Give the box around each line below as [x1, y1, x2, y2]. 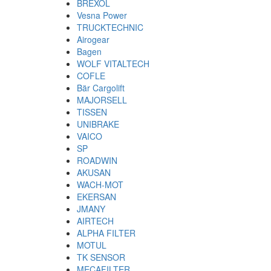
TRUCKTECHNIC [77, 21, 143, 33]
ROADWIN [77, 154, 117, 166]
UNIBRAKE [77, 117, 119, 130]
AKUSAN [77, 166, 111, 178]
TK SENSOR [77, 250, 125, 263]
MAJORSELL [77, 93, 127, 106]
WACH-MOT [77, 178, 123, 191]
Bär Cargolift [77, 81, 125, 94]
